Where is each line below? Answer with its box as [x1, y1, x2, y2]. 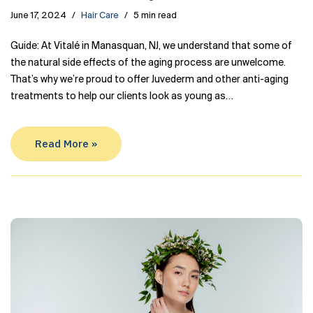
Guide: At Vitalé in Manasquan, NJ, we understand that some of [10, 41, 292, 52]
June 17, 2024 [10, 10, 66, 20]
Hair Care [81, 10, 119, 20]
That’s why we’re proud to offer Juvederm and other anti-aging [10, 74, 289, 85]
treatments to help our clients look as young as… [10, 91, 235, 102]
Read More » [35, 136, 97, 150]
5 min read [133, 10, 177, 20]
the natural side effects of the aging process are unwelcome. [10, 57, 286, 68]
